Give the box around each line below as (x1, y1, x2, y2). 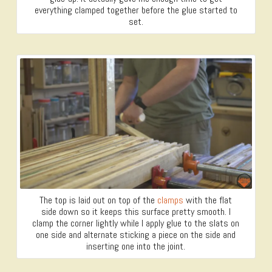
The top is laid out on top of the (39, 194, 158, 207)
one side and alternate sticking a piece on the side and (36, 228, 236, 242)
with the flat (183, 194, 233, 207)
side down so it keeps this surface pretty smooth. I (41, 205, 231, 219)
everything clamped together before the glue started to (34, 3, 237, 16)
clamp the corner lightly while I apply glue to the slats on (32, 217, 240, 230)
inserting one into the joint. (86, 240, 186, 253)
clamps (157, 194, 184, 207)
